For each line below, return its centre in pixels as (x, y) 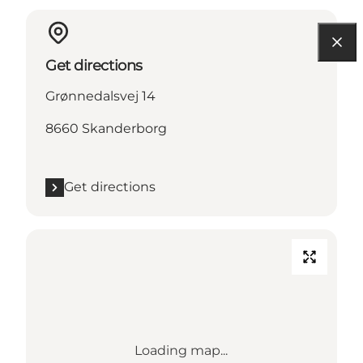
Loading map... (181, 351)
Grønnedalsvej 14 (100, 96)
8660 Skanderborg (106, 129)
